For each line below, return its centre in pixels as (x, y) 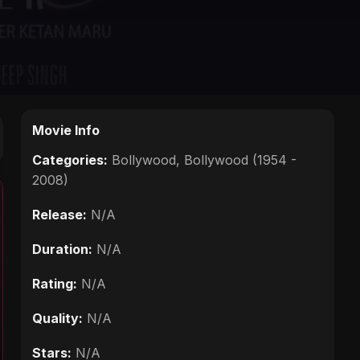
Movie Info (66, 130)
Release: (59, 214)
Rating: (55, 283)
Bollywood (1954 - (240, 160)
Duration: (62, 249)
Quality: (57, 318)
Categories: (70, 160)
